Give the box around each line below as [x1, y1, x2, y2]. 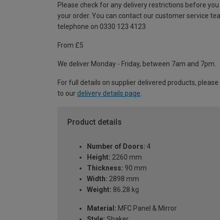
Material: [87, 204, 116, 213]
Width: [87, 175, 108, 183]
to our [57, 89, 77, 97]
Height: [87, 153, 110, 162]
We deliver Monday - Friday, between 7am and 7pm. [57, 59, 216, 68]
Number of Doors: [87, 142, 145, 151]
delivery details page [77, 89, 140, 97]
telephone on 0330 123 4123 [57, 22, 146, 30]
